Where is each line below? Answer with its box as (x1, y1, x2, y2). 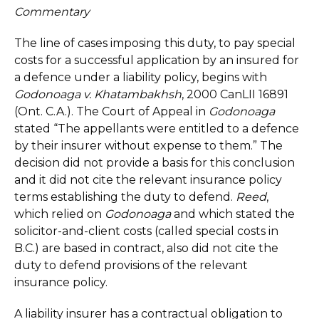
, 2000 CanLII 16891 (182, 88, 288, 101)
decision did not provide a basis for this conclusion (14, 156, 295, 169)
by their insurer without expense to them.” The (14, 139, 283, 152)
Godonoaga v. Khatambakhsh (14, 88, 182, 101)
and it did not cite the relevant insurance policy (14, 173, 282, 187)
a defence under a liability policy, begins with (14, 70, 267, 84)
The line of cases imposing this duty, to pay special (14, 36, 296, 50)
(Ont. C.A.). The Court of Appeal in (14, 105, 209, 118)
